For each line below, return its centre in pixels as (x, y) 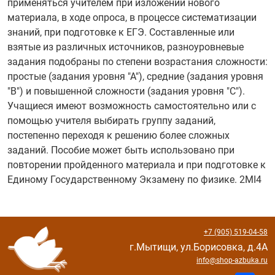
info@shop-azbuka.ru (232, 261)
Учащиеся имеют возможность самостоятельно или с (132, 106)
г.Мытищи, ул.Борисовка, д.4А (198, 247)
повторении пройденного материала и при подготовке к (137, 165)
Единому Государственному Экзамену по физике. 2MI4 (134, 180)
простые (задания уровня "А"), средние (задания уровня (135, 77)
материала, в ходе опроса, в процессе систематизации (132, 18)
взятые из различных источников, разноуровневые (126, 47)
